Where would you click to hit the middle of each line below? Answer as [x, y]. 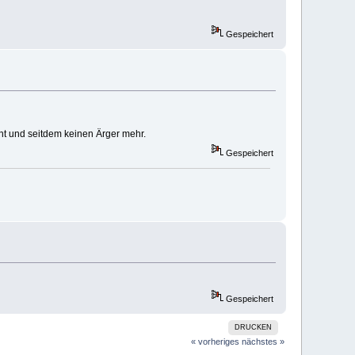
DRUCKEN [254, 327]
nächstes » [263, 341]
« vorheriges [215, 341]
